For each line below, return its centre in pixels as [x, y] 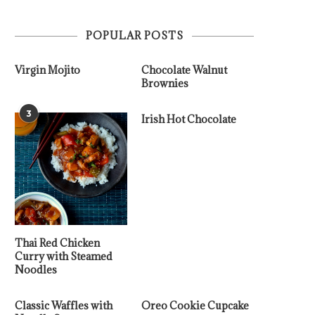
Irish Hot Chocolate [189, 119]
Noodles [36, 269]
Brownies [165, 83]
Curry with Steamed [64, 256]
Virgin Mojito [47, 70]
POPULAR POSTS [134, 36]
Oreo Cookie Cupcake [195, 305]
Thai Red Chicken [57, 243]
